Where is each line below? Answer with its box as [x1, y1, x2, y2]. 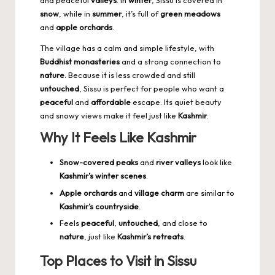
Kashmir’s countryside [60, 201, 139, 211]
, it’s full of [122, 9, 160, 19]
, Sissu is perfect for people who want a [79, 83, 224, 94]
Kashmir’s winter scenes [60, 171, 146, 181]
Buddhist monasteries [40, 56, 120, 67]
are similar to [184, 187, 234, 198]
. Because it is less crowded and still [64, 70, 195, 80]
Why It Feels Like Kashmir [40, 129, 196, 147]
